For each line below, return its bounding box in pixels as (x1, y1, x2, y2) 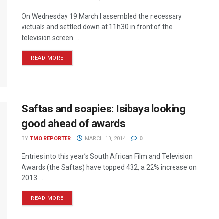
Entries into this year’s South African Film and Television (22, 153, 193, 161)
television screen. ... (22, 34, 81, 42)
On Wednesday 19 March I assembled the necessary (22, 12, 182, 20)
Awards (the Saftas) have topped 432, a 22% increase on (22, 163, 197, 172)
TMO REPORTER (30, 135, 71, 142)
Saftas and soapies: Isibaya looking (22, 103, 186, 115)
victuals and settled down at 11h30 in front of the (22, 23, 173, 31)
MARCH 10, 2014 (83, 135, 126, 142)
